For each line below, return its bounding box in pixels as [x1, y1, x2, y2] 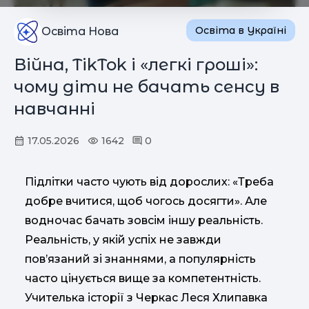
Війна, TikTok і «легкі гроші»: [14, 54, 258, 75]
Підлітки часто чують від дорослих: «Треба [25, 175, 274, 189]
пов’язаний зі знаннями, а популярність [25, 252, 256, 266]
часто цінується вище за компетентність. [25, 272, 261, 286]
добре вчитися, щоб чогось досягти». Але [25, 195, 267, 208]
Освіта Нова [41, 25, 119, 39]
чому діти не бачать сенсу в [14, 77, 279, 97]
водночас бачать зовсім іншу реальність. [25, 214, 263, 228]
